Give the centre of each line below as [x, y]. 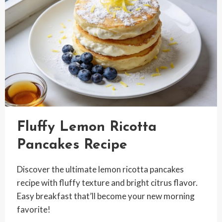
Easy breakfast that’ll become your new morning [106, 196]
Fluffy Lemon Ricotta [86, 127]
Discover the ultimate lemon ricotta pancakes [100, 169]
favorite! [33, 209]
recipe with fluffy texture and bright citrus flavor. [107, 182]
